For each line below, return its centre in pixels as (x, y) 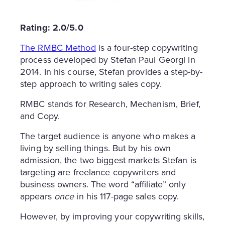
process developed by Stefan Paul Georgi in (108, 59)
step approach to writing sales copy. (92, 83)
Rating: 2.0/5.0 (52, 27)
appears (37, 196)
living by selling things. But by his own (96, 148)
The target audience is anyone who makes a (108, 136)
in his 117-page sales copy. (127, 196)
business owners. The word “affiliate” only (103, 184)
